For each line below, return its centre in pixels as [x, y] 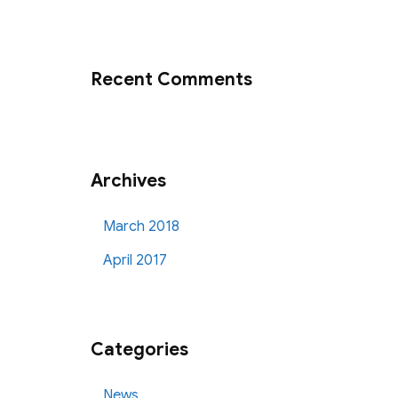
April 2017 [135, 260]
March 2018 [142, 227]
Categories [139, 350]
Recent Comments [171, 80]
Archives [128, 181]
